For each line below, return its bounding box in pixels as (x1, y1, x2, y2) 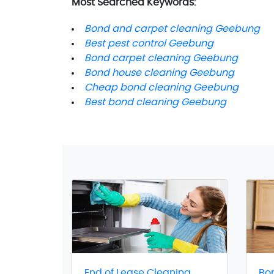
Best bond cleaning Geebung (84, 97, 226, 107)
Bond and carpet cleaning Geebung (84, 23, 260, 34)
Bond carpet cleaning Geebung (84, 53, 238, 63)
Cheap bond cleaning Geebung (84, 82, 239, 92)
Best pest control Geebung (84, 38, 213, 48)
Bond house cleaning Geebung (84, 67, 234, 78)
